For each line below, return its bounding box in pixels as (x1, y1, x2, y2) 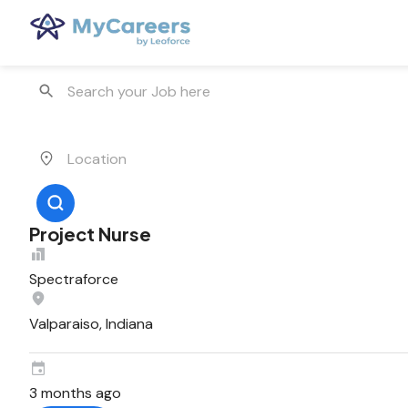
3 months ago (29, 383, 121, 403)
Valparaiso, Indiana (29, 314, 153, 333)
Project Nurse (29, 222, 151, 245)
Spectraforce (29, 270, 118, 289)
